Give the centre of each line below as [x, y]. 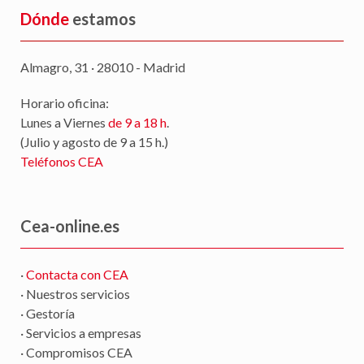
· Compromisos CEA [76, 353]
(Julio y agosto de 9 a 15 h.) [94, 142]
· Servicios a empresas [81, 333]
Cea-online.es [70, 226]
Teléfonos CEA [62, 162]
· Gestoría [48, 314]
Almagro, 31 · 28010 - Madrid [103, 67]
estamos [102, 19]
